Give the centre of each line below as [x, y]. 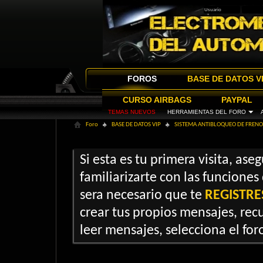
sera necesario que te [142, 195]
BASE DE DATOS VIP [136, 125]
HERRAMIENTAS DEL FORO [207, 112]
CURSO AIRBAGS [157, 100]
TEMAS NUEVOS [132, 112]
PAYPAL [237, 100]
